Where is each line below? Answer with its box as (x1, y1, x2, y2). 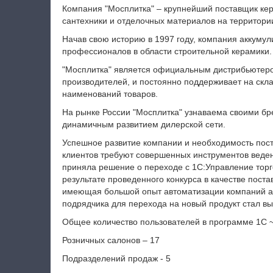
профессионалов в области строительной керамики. (62, 46, 272, 56)
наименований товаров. (62, 89, 158, 99)
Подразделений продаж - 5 (62, 253, 171, 263)
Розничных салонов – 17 (62, 235, 160, 245)
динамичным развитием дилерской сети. (62, 119, 225, 129)
